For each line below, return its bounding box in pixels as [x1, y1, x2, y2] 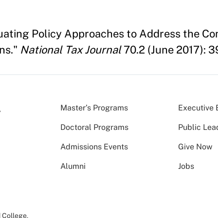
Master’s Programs [60, 103, 128, 112]
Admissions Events [60, 142, 128, 151]
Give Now [178, 142, 213, 151]
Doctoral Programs [60, 122, 128, 132]
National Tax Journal [20, 43, 121, 56]
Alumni [60, 161, 86, 171]
